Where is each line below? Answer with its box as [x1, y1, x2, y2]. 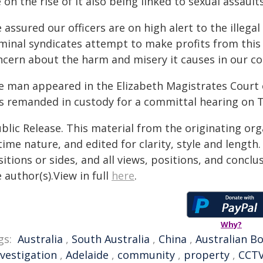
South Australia [72, 232, 150, 246]
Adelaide [66, 248, 109, 262]
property [184, 248, 230, 262]
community [117, 248, 175, 262]
